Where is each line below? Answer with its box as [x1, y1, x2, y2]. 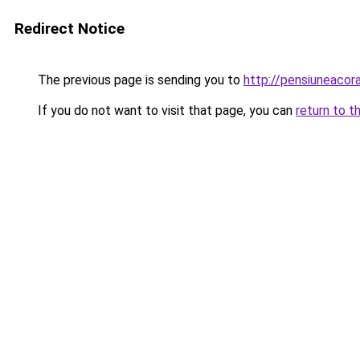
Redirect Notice [14, 19, 125, 38]
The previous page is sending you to [35, 72, 243, 88]
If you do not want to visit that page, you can [35, 103, 296, 118]
